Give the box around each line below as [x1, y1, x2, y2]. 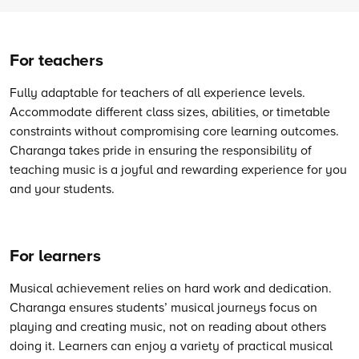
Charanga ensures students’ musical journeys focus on [10, 297, 317, 316]
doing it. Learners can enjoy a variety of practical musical [10, 336, 333, 354]
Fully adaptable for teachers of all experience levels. [10, 83, 305, 102]
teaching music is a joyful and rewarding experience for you [10, 160, 347, 179]
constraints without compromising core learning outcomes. [10, 122, 339, 140]
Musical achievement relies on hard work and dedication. [10, 278, 332, 296]
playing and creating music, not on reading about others [10, 317, 326, 335]
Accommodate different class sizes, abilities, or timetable [10, 103, 330, 121]
